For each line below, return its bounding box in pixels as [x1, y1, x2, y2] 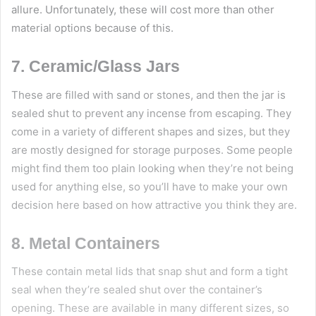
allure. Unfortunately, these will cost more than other [11, 3, 274, 17]
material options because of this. [11, 21, 174, 35]
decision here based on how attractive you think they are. [11, 197, 297, 212]
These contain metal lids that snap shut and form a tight [11, 265, 288, 279]
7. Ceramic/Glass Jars [11, 57, 180, 76]
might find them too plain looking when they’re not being [11, 161, 293, 175]
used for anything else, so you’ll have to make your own [11, 179, 288, 193]
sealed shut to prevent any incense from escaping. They [11, 106, 291, 120]
